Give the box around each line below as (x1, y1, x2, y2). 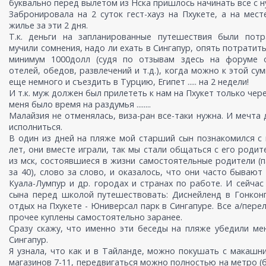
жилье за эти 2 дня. (9, 20, 88, 31)
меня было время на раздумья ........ (9, 99, 151, 110)
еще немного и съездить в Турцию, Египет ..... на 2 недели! (9, 76, 249, 88)
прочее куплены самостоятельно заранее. (9, 211, 182, 223)
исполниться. (9, 121, 62, 133)
